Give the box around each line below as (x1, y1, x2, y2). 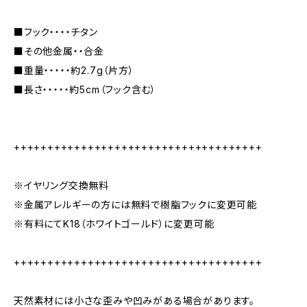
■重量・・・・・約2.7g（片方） (14, 64, 134, 76)
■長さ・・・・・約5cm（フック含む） (14, 84, 157, 95)
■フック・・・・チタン (14, 26, 98, 38)
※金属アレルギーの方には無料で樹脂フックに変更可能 (14, 199, 257, 210)
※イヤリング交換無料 (14, 180, 110, 191)
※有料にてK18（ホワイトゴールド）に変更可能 (14, 218, 214, 230)
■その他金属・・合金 (14, 45, 104, 57)
